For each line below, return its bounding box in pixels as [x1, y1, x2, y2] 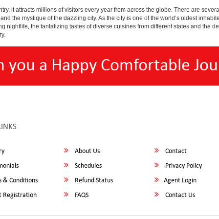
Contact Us [164, 192, 196, 199]
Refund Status [73, 177, 113, 184]
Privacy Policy [164, 162, 202, 170]
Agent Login [164, 177, 197, 184]
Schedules [73, 162, 102, 170]
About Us [73, 148, 100, 155]
